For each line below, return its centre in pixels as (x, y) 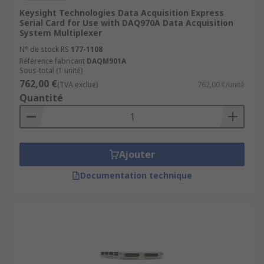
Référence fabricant (52, 61)
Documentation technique (136, 175)
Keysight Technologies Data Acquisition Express (122, 13)
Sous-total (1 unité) (51, 70)
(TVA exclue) (77, 85)
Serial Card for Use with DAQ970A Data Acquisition (126, 23)
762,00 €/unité (221, 85)
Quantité (41, 98)
